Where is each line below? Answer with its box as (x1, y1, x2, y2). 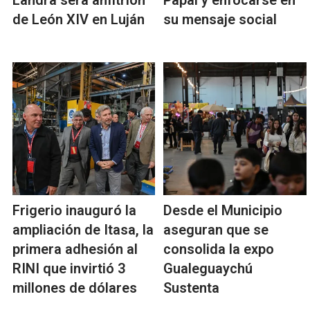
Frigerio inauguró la (12, 202, 136, 219)
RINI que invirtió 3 (12, 260, 125, 277)
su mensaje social (163, 11, 277, 28)
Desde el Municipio (163, 202, 283, 219)
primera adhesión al (12, 241, 138, 258)
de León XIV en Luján (12, 11, 145, 28)
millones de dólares (12, 280, 137, 297)
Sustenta (163, 280, 220, 297)
